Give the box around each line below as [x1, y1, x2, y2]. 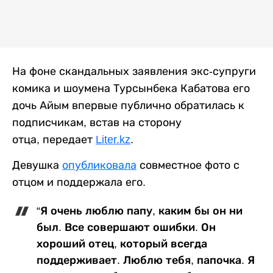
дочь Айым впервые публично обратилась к [12, 99, 244, 112]
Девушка [12, 158, 62, 171]
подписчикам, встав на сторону [12, 116, 182, 129]
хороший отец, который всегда [37, 237, 207, 250]
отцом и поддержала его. [12, 175, 146, 188]
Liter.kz [96, 133, 130, 146]
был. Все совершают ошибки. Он [37, 221, 216, 233]
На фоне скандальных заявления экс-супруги [12, 65, 256, 77]
